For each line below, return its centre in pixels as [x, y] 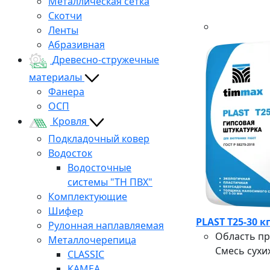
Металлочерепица [92, 240]
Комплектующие [88, 196]
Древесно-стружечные [106, 60]
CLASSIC [86, 254]
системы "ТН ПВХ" [110, 182]
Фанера [66, 91]
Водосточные [99, 167]
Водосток [70, 153]
